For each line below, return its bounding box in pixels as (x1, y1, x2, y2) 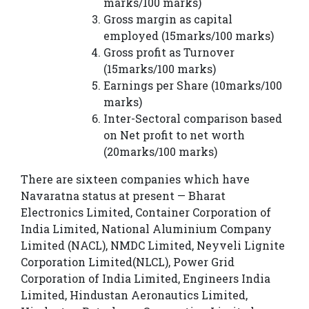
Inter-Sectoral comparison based (103, 111, 282, 126)
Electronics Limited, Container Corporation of (21, 205, 271, 220)
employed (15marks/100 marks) (103, 28, 274, 43)
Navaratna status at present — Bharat (21, 188, 226, 203)
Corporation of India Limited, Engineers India (21, 271, 270, 286)
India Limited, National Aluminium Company (21, 221, 272, 237)
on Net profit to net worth (103, 128, 245, 143)
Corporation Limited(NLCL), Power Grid (21, 255, 235, 270)
